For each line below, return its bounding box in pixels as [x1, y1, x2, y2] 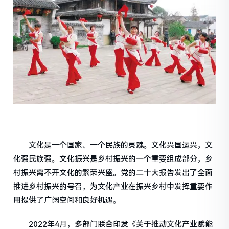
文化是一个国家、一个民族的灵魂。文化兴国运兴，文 [13, 140, 213, 150]
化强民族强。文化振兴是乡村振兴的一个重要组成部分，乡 [13, 154, 213, 164]
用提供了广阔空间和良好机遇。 [13, 195, 121, 205]
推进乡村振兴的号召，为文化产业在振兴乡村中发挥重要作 [13, 181, 213, 191]
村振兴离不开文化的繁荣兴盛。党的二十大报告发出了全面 [13, 168, 213, 177]
